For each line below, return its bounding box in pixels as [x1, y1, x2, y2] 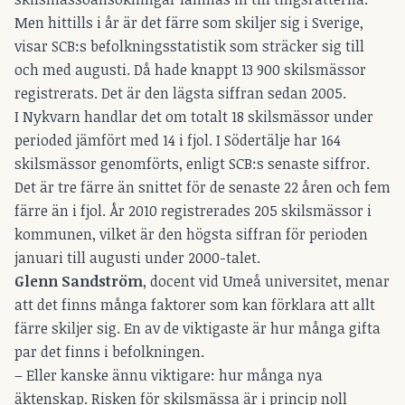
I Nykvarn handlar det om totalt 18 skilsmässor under [14, 106, 373, 127]
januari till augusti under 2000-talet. [14, 247, 260, 268]
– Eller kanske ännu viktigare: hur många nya [14, 364, 323, 385]
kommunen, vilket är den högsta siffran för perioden [14, 223, 368, 244]
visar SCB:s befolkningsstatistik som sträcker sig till [14, 35, 364, 56]
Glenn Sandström [14, 270, 143, 291]
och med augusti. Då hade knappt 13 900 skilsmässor [14, 59, 366, 80]
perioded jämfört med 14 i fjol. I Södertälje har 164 [14, 129, 341, 150]
